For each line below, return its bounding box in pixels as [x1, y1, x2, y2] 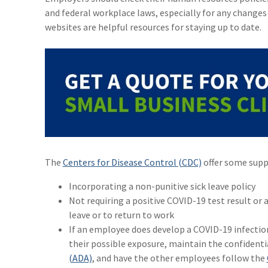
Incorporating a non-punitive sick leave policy [68, 180, 255, 193]
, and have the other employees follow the [92, 252, 267, 264]
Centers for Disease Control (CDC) [62, 156, 202, 169]
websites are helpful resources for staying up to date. [44, 21, 261, 33]
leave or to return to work [68, 209, 174, 221]
